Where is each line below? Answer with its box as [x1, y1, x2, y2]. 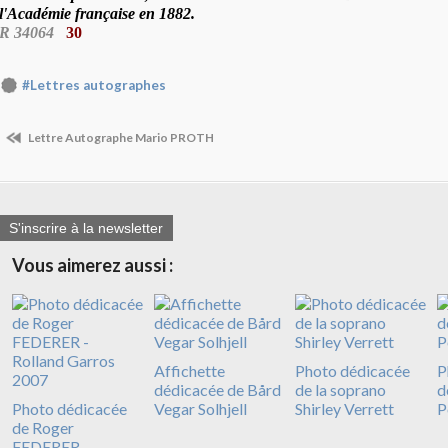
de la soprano [295, 380, 386, 400]
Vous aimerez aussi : [12, 254, 173, 277]
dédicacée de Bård [153, 380, 281, 400]
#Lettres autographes [22, 77, 166, 94]
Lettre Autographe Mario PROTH [26, 129, 214, 145]
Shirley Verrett [295, 399, 394, 419]
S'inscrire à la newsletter [9, 220, 163, 237]
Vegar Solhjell [153, 399, 247, 419]
